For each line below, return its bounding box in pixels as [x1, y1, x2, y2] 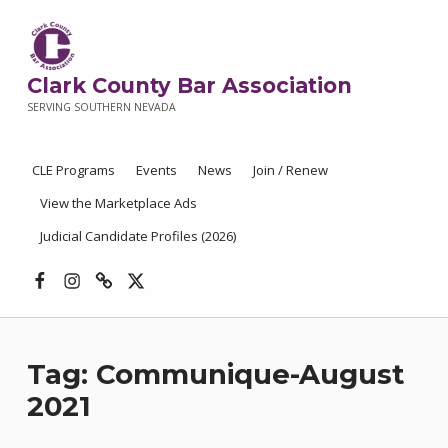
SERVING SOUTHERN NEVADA [26, 100, 176, 115]
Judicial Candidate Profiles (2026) [39, 226, 236, 245]
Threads [93, 252, 165, 277]
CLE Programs [31, 160, 115, 179]
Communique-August [95, 356, 404, 391]
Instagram [62, 252, 152, 277]
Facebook [30, 252, 114, 277]
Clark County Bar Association [26, 73, 352, 99]
